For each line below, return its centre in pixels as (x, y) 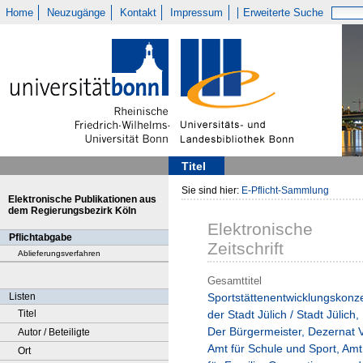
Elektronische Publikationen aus (82, 199)
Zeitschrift (246, 249)
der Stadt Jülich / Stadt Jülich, (283, 315)
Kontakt (138, 13)
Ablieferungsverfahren (59, 253)
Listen (22, 297)
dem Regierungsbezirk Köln (72, 211)
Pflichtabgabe (41, 237)
